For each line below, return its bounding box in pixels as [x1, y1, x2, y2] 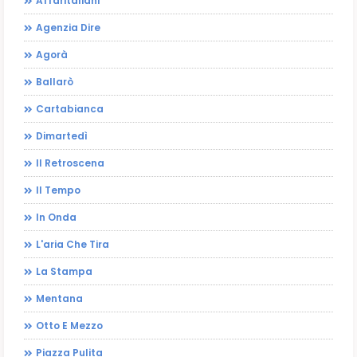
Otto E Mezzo [36, 319, 103, 333]
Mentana [36, 292, 83, 306]
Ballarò [36, 75, 73, 89]
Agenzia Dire [36, 21, 100, 35]
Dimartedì [36, 129, 88, 143]
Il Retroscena [36, 156, 104, 171]
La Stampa [36, 265, 92, 279]
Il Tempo [36, 183, 80, 198]
